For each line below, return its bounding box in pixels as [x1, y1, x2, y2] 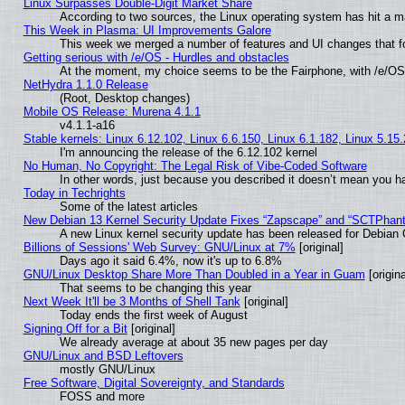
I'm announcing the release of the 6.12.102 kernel [59, 146, 317, 160]
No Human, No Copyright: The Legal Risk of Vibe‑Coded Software [23, 159, 367, 174]
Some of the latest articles [59, 200, 198, 214]
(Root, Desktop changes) [59, 91, 190, 106]
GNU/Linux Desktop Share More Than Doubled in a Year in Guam [23, 268, 365, 282]
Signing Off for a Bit [23, 322, 127, 336]
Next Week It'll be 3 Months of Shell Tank [23, 295, 240, 309]
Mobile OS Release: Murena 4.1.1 [23, 105, 201, 119]
